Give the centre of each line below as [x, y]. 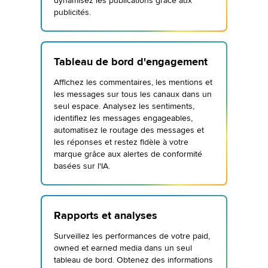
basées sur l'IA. [83, 166]
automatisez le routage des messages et [129, 130]
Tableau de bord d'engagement [131, 62]
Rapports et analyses [106, 215]
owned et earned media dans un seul [123, 248]
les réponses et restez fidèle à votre [121, 142]
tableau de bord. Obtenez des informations [133, 260]
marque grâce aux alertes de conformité [128, 154]
